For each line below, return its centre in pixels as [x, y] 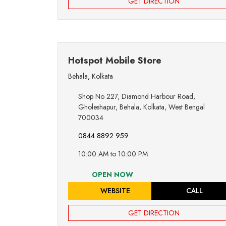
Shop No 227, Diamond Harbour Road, [137, 97]
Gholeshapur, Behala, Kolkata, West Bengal [142, 107]
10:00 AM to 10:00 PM [113, 154]
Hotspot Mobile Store [115, 61]
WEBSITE [114, 191]
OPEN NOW [111, 175]
